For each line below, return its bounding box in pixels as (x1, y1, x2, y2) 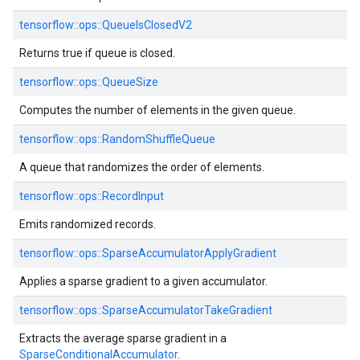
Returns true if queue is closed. (19, 47, 175, 59)
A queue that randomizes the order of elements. (19, 161, 264, 174)
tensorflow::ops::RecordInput (19, 190, 164, 202)
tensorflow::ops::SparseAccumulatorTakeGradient (19, 304, 272, 317)
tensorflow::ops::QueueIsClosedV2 (19, 18, 192, 31)
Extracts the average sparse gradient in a (19, 332, 227, 345)
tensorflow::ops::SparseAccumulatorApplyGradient (19, 247, 276, 260)
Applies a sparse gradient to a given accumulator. (19, 275, 268, 288)
